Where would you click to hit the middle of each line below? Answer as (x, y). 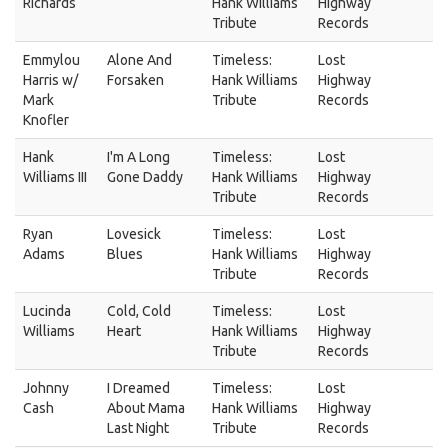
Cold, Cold (139, 311)
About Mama (146, 408)
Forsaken (135, 80)
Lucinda (47, 311)
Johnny (46, 388)
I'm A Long (138, 157)
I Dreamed (138, 388)
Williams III (55, 177)
